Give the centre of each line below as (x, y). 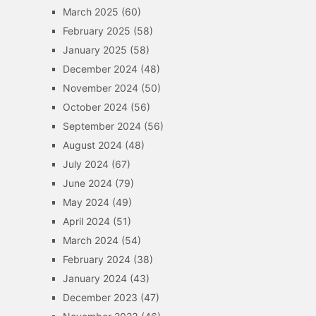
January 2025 (95, 50)
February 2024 (96, 259)
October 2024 (95, 107)
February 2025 (96, 31)
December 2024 (100, 69)
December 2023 (100, 297)
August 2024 (92, 145)
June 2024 (87, 183)
